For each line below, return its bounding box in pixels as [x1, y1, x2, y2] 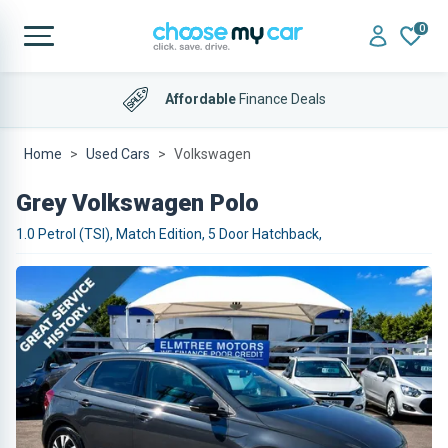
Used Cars [86, 146, 150, 162]
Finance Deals [235, 90, 326, 107]
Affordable [164, 90, 236, 107]
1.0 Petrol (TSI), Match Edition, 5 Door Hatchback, [16, 226, 322, 242]
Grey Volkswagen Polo [16, 189, 259, 217]
